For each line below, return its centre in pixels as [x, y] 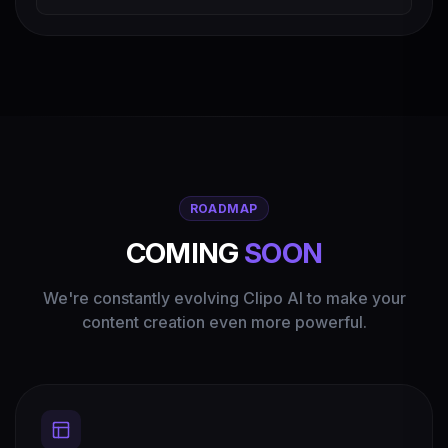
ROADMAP [224, 208]
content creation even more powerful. [224, 322]
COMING [184, 253]
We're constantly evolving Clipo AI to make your [224, 298]
